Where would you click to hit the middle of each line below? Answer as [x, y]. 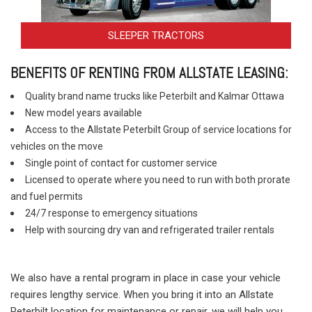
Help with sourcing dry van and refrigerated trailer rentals [150, 230]
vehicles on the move [57, 147]
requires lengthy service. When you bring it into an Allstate [142, 295]
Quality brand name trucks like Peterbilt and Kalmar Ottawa [155, 96]
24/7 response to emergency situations [111, 213]
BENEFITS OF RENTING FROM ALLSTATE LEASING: [149, 73]
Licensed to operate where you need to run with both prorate [158, 180]
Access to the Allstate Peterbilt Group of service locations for [158, 130]
